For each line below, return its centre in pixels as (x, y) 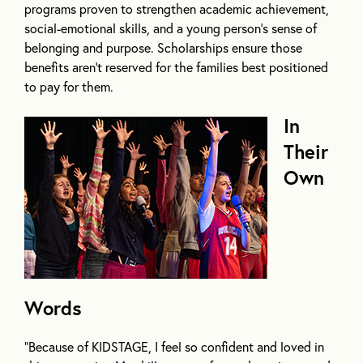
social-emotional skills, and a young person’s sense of (171, 28)
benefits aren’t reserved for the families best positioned (176, 67)
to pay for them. (69, 87)
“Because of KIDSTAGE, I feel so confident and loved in (174, 347)
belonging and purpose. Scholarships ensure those (163, 48)
